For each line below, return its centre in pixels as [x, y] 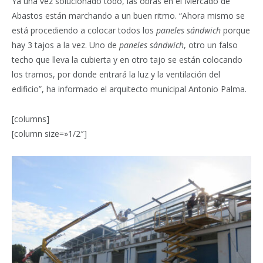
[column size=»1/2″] [49, 133]
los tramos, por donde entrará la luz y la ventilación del [116, 74]
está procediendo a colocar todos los [84, 30]
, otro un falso [211, 45]
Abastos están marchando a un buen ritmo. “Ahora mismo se [128, 15]
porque [235, 30]
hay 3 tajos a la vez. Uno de [65, 45]
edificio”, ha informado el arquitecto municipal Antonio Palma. [129, 89]
